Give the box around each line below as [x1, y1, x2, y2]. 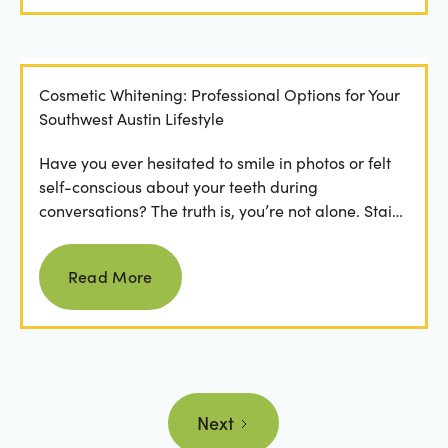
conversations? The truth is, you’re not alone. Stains [38, 200, 408, 222]
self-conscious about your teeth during [38, 176, 318, 198]
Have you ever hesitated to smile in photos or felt [38, 152, 391, 174]
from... [38, 224, 85, 246]
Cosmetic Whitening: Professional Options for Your [38, 83, 400, 105]
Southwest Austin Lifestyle [38, 107, 224, 129]
